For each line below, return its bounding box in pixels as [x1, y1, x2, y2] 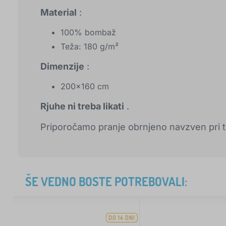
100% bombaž [61, 27, 116, 38]
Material [40, 7, 77, 18]
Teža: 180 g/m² [61, 41, 119, 52]
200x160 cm [61, 81, 109, 92]
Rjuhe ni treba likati [40, 101, 124, 112]
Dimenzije [40, 61, 84, 72]
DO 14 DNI [108, 214, 136, 222]
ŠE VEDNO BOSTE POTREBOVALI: [25, 174, 187, 190]
